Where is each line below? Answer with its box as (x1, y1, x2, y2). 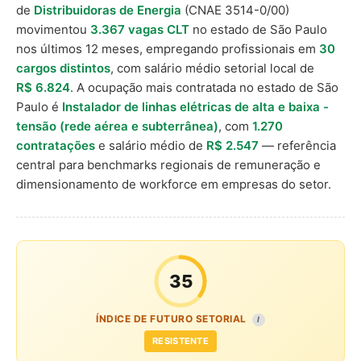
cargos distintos (16, 60, 110, 76)
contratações (16, 138, 95, 153)
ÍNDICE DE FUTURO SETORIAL (96, 313, 249, 325)
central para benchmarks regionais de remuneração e (16, 157, 321, 172)
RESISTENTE (152, 335, 209, 346)
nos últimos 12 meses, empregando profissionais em (16, 41, 319, 56)
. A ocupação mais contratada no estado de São (70, 80, 338, 95)
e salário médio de (95, 138, 206, 153)
